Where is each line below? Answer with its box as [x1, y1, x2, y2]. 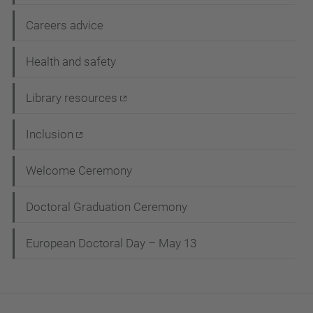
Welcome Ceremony [26, 163, 132, 177]
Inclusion [26, 127, 73, 141]
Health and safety [26, 54, 116, 68]
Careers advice [26, 18, 103, 32]
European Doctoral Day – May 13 [26, 236, 196, 250]
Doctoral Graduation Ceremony [26, 200, 187, 214]
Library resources [26, 91, 117, 105]
